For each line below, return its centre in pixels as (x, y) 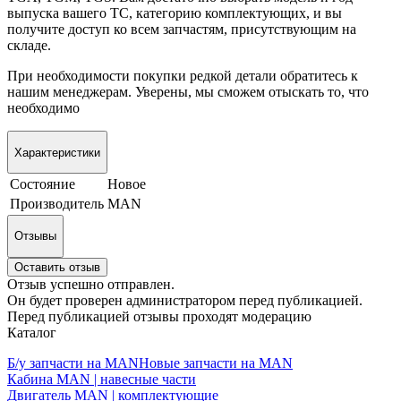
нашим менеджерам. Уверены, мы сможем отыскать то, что (188, 92)
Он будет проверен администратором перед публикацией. (185, 300)
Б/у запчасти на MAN (73, 363)
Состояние (43, 183)
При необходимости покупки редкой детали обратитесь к (183, 76)
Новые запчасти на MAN (216, 363)
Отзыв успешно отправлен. (91, 284)
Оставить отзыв (57, 267)
